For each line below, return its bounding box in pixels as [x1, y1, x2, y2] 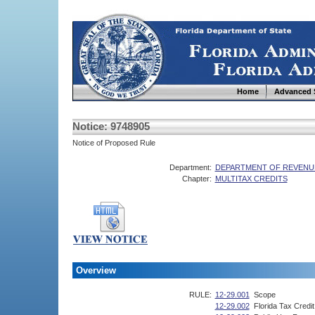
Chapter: [181, 174, 212, 183]
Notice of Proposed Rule [72, 139, 155, 147]
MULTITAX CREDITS [214, 174, 288, 183]
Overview [75, 265, 116, 276]
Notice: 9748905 [72, 120, 150, 132]
